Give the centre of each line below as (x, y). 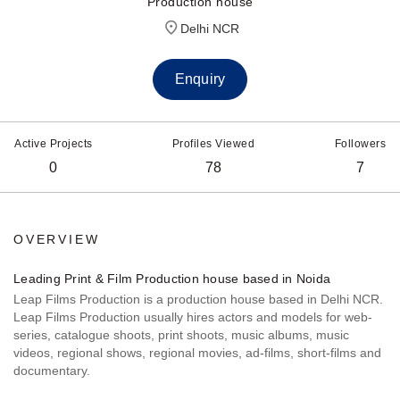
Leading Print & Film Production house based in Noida (172, 279)
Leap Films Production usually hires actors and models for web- (193, 317)
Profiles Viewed (213, 144)
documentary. (52, 371)
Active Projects (54, 144)
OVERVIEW (57, 240)
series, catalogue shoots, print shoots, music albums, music (181, 335)
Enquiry (200, 79)
